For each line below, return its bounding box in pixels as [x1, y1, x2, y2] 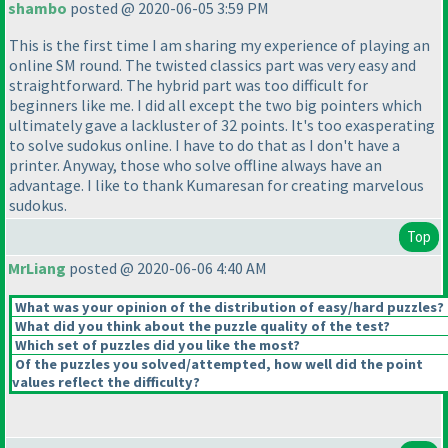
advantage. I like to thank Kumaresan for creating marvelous [9, 175, 424, 196]
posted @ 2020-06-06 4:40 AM [66, 258, 267, 279]
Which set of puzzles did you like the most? [12, 336, 300, 355]
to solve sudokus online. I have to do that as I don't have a [9, 135, 400, 156]
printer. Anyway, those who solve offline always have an [9, 155, 382, 176]
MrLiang [8, 258, 66, 279]
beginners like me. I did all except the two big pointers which [9, 95, 422, 116]
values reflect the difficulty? [12, 373, 200, 392]
